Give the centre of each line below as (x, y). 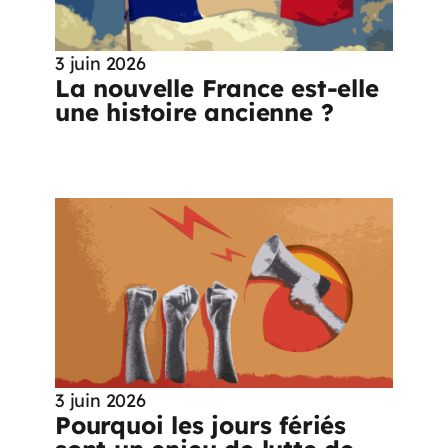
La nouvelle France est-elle (217, 87)
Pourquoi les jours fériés (200, 424)
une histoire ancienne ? (198, 111)
